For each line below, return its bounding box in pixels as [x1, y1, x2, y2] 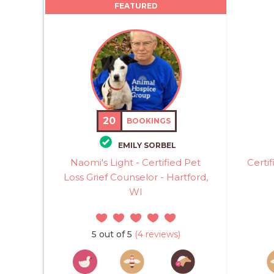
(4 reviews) [131, 229, 180, 240]
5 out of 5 [91, 229, 132, 240]
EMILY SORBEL [117, 141, 176, 150]
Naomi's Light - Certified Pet [70, 157, 201, 168]
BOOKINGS [127, 116, 171, 125]
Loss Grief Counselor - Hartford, [63, 171, 208, 183]
